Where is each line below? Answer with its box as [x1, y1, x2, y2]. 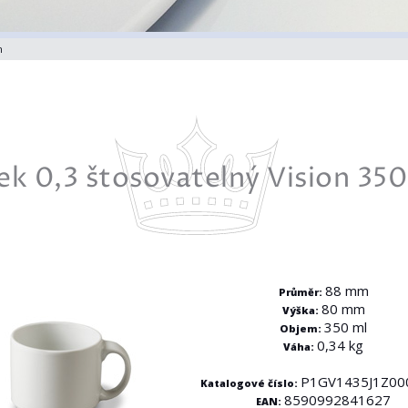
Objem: [280, 321, 325, 336]
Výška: [281, 303, 321, 318]
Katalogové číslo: [200, 376, 301, 391]
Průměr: [278, 285, 325, 300]
